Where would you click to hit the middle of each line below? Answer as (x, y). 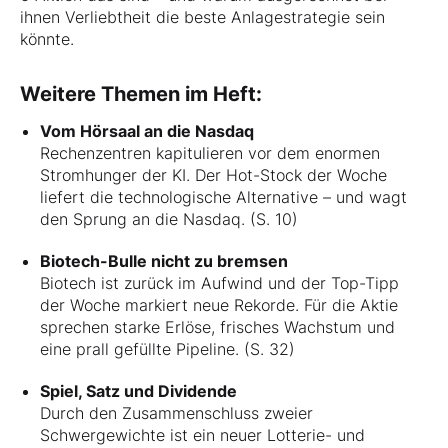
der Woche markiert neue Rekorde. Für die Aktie (219, 304)
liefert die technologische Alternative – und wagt (223, 196)
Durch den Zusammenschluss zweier (176, 412)
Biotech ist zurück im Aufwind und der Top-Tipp (219, 282)
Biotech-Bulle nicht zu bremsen (164, 260)
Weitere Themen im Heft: (141, 93)
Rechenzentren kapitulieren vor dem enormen (210, 152)
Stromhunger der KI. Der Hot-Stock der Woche (213, 174)
